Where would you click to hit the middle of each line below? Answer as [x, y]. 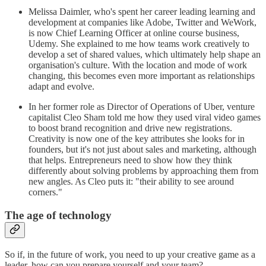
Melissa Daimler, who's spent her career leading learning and [142, 12]
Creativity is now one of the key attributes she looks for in [137, 139]
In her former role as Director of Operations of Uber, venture [142, 107]
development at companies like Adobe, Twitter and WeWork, [142, 23]
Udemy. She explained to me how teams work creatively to [139, 44]
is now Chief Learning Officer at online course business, [134, 33]
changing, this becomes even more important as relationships [142, 76]
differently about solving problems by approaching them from [143, 171]
